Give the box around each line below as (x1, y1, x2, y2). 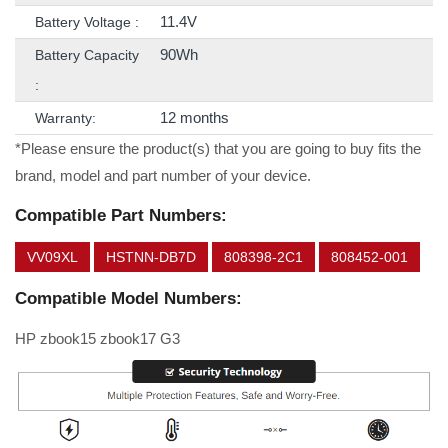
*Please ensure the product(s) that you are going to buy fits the (15, 140, 421, 158)
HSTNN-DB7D (106, 249, 196, 266)
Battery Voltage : (35, 14, 139, 31)
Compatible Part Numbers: (15, 206, 227, 226)
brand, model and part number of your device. (15, 167, 311, 185)
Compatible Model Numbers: (15, 289, 242, 309)
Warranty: (35, 110, 96, 127)
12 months (160, 109, 229, 127)
